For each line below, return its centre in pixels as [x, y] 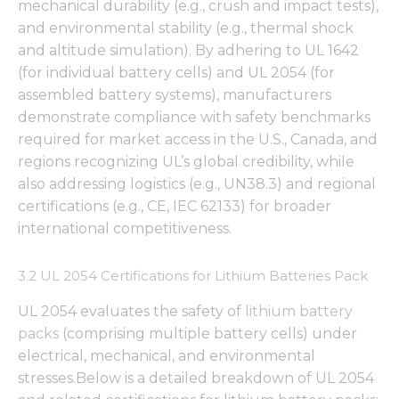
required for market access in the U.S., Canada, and [198, 140]
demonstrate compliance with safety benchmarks [194, 118]
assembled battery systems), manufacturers [175, 95]
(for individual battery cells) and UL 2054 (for [176, 73]
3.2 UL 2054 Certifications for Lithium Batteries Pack [193, 276]
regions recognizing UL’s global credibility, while [186, 162]
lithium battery [299, 311]
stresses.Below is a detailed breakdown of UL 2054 [196, 378]
